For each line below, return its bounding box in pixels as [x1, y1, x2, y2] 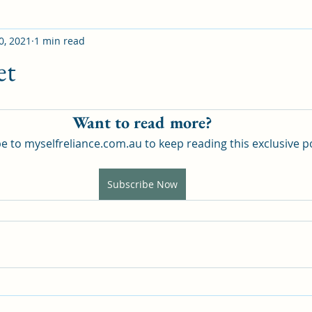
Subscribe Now [107, 178, 178, 191]
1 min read [34, 33, 85, 47]
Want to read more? [72, 111, 212, 133]
